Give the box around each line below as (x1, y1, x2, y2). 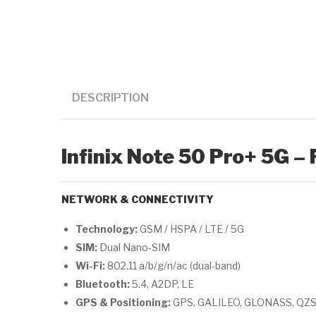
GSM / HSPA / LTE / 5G (138, 223, 244, 235)
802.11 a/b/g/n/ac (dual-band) (105, 260, 241, 272)
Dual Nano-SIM (97, 241, 170, 253)
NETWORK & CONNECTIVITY (61, 193, 214, 205)
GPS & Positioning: (75, 296, 171, 308)
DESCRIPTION (72, 90, 149, 104)
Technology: (75, 223, 138, 235)
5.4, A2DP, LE (130, 278, 194, 290)
